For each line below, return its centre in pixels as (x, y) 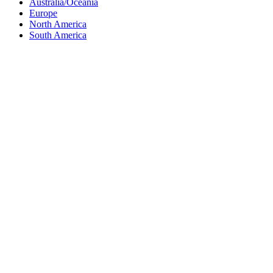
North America (58, 24)
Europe (43, 13)
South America (58, 35)
